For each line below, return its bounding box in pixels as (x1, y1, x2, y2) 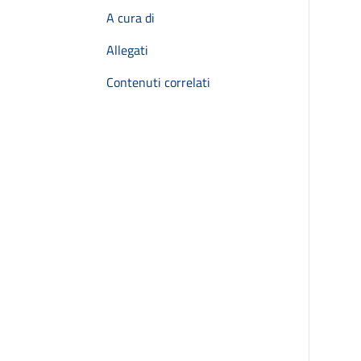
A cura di (106, 8, 155, 27)
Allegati (106, 40, 148, 60)
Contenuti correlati (106, 73, 210, 92)
